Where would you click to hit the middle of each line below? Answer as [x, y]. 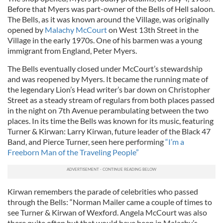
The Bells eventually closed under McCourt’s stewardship [105, 68]
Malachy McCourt [76, 30]
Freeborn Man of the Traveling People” [73, 152]
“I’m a [174, 142]
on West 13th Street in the [153, 30]
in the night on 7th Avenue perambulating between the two [108, 110]
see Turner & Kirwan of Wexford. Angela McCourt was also [107, 212]
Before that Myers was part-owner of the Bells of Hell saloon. [111, 9]
